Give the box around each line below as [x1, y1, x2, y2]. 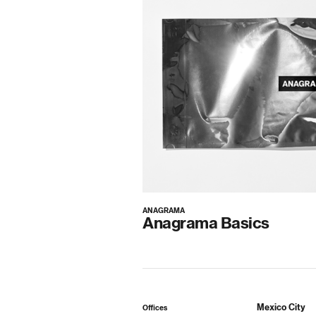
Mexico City [256, 303, 305, 312]
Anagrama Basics [142, 216, 269, 231]
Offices [142, 305, 167, 312]
